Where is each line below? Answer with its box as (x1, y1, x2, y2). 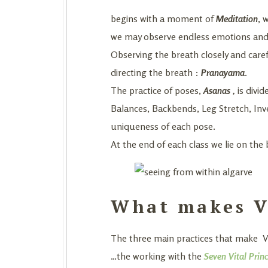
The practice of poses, (111, 84, 203, 96)
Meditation (216, 12, 258, 25)
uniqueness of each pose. (111, 120, 215, 132)
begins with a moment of (111, 12, 216, 25)
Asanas (203, 84, 230, 96)
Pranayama (199, 66, 245, 78)
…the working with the (111, 249, 202, 262)
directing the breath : (111, 66, 199, 78)
